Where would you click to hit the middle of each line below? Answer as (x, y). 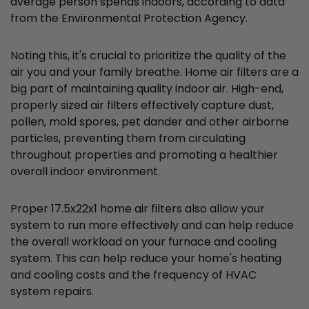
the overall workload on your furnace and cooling (143, 242)
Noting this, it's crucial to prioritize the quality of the (148, 56)
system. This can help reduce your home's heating (146, 259)
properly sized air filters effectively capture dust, (142, 106)
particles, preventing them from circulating (128, 139)
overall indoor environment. (85, 172)
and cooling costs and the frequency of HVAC (133, 275)
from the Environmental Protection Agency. (129, 19)
